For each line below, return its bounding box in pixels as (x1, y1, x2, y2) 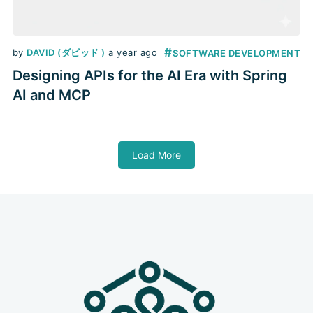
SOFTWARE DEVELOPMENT (173, 47, 301, 59)
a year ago (108, 46, 158, 58)
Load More (132, 148, 181, 161)
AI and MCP (12, 86, 91, 103)
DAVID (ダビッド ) (27, 46, 105, 58)
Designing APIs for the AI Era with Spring (12, 66, 287, 84)
